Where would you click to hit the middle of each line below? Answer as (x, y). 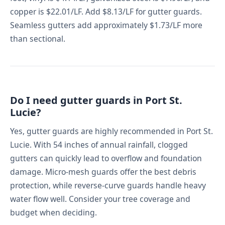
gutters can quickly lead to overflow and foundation (106, 158)
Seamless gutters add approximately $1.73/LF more (106, 25)
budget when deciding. (53, 212)
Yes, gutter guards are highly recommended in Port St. (111, 131)
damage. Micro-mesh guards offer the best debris (103, 172)
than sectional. (38, 38)
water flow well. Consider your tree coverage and (100, 199)
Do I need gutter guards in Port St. (96, 100)
